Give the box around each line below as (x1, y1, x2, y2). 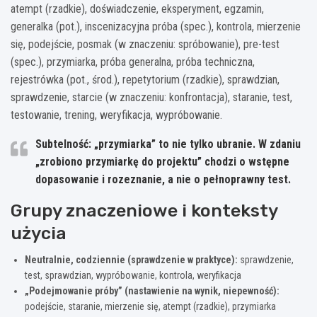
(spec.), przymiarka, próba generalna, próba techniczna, (11, 54, 255, 69)
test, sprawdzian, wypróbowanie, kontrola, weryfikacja (25, 269, 241, 281)
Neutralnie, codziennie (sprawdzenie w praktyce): (25, 253, 238, 265)
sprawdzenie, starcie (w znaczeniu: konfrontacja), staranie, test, (11, 90, 292, 104)
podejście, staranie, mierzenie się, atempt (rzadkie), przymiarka (25, 300, 276, 312)
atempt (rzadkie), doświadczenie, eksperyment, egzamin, (11, 1, 264, 16)
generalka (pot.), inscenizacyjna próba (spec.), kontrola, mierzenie (11, 19, 301, 33)
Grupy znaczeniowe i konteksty (11, 200, 277, 221)
